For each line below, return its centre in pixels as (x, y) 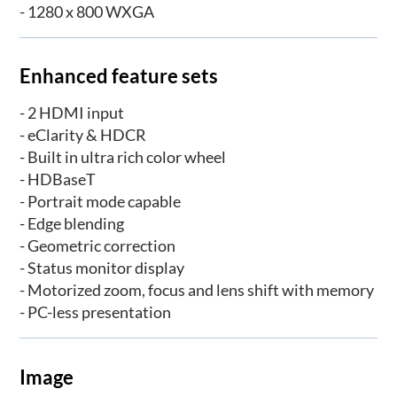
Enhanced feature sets (119, 76)
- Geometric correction (98, 246)
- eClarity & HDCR (83, 135)
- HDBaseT (58, 179)
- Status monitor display (102, 268)
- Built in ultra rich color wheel (123, 157)
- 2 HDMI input (72, 113)
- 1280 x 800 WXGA (87, 12)
